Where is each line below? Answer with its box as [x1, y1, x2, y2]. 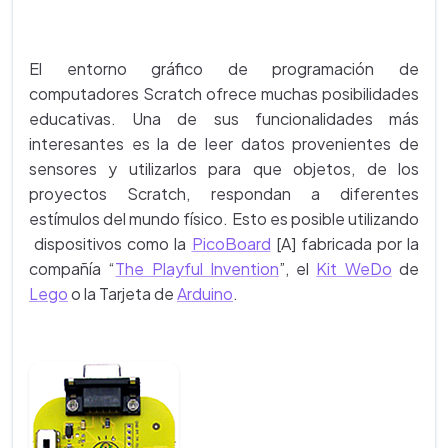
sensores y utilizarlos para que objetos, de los [29, 158, 419, 179]
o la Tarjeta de [68, 283, 177, 304]
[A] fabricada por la [270, 233, 419, 254]
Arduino [177, 283, 233, 304]
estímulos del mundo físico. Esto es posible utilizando [29, 208, 419, 229]
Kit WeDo [316, 258, 392, 279]
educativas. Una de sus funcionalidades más [29, 108, 419, 129]
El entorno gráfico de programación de [29, 58, 419, 79]
